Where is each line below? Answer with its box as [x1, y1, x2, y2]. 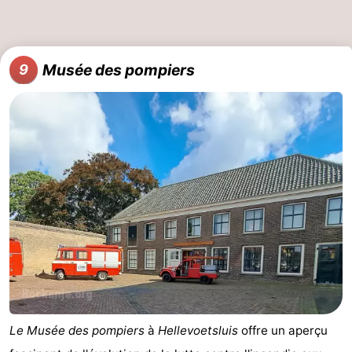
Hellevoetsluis [158, 322, 238, 338]
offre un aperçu [238, 322, 328, 338]
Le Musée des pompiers [9, 322, 145, 338]
